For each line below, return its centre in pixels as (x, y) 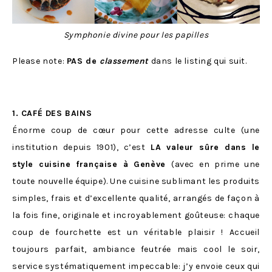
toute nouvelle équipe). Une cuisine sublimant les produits (136, 182)
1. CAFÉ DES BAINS (52, 114)
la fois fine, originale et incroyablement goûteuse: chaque (136, 216)
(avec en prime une (215, 165)
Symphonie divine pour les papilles (136, 35)
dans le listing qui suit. (198, 61)
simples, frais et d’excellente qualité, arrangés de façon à (136, 199)
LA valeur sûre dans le (205, 148)
